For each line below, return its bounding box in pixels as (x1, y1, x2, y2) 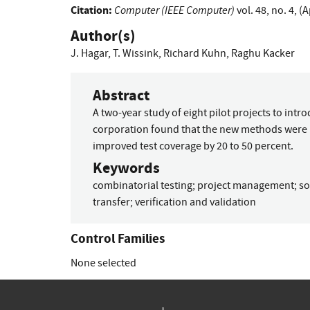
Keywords (93, 156, 160, 179)
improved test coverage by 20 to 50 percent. (93, 138, 293, 153)
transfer (93, 194, 130, 209)
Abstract (93, 84, 149, 106)
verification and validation (135, 194, 256, 209)
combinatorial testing (93, 178, 192, 192)
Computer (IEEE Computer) (114, 3, 235, 18)
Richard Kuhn (163, 46, 226, 61)
